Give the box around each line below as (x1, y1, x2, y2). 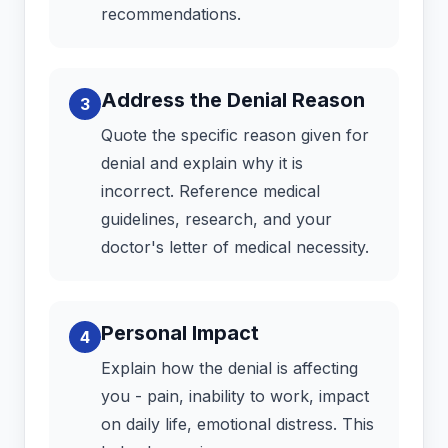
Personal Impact (101, 321, 259, 346)
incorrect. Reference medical (101, 181, 320, 202)
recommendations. (101, 4, 241, 25)
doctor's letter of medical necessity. (101, 237, 369, 258)
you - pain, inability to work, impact (101, 386, 369, 407)
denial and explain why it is (101, 153, 303, 174)
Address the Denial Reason (101, 88, 365, 113)
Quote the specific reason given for (101, 125, 369, 146)
